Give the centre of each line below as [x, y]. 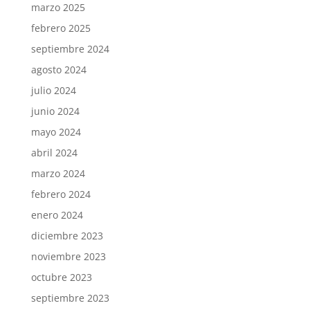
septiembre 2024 [70, 49]
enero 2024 [57, 215]
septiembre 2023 [70, 298]
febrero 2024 [61, 194]
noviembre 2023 [68, 257]
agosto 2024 [58, 70]
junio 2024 [55, 111]
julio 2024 [53, 91]
